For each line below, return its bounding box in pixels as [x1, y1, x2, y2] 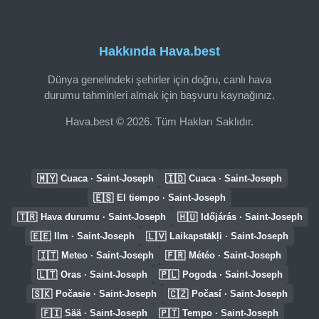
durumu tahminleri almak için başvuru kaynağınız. [44, 88, 275, 101]
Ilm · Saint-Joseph [54, 231, 135, 241]
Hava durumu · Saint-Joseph [40, 211, 166, 222]
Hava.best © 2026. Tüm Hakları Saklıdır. [66, 115, 253, 127]
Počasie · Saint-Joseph [55, 288, 157, 299]
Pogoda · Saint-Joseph [182, 269, 283, 280]
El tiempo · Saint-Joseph [117, 192, 226, 203]
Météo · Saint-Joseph [189, 250, 281, 261]
